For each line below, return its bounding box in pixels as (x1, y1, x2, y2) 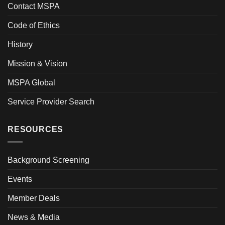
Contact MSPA (8, 2, 60, 11)
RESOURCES (8, 125, 64, 134)
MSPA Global (8, 78, 55, 87)
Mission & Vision (8, 59, 67, 68)
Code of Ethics (8, 21, 60, 30)
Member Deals (8, 194, 60, 202)
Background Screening (8, 156, 89, 164)
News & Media (8, 213, 60, 221)
